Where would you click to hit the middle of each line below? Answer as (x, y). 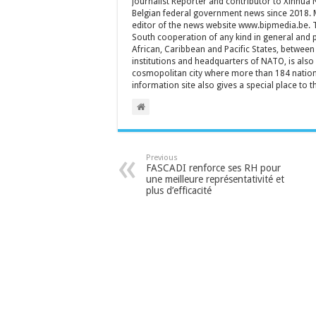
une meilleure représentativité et (215, 179)
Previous (162, 157)
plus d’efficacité (179, 190)
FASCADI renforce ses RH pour (213, 168)
